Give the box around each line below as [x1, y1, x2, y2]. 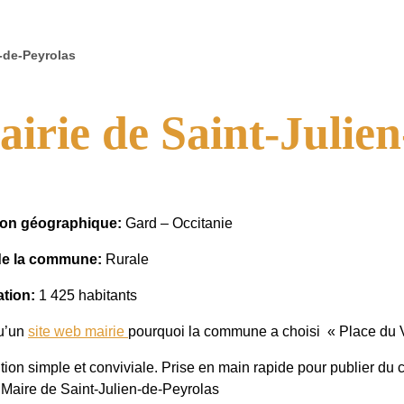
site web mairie [28, 323, 128, 339]
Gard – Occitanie [125, 215, 233, 231]
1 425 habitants [39, 287, 137, 303]
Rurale [106, 251, 149, 267]
